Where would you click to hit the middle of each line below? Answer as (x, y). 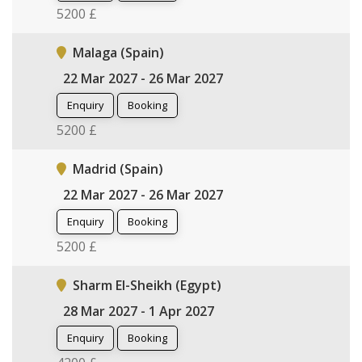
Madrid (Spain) (118, 168)
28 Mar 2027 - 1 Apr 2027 (139, 311)
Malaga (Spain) (118, 52)
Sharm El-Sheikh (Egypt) (147, 285)
